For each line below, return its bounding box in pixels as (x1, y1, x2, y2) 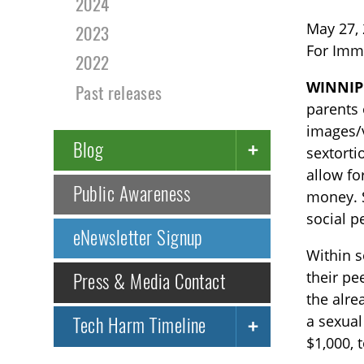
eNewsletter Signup (72, 225, 203, 251)
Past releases (76, 81, 162, 104)
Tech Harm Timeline (72, 313, 206, 339)
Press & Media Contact (72, 269, 226, 295)
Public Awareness (72, 180, 190, 206)
